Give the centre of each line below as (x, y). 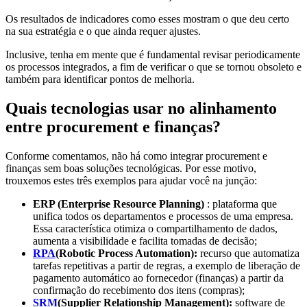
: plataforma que (241, 204)
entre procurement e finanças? (113, 126)
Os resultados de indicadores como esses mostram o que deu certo (147, 19)
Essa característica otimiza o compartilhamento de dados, (155, 228)
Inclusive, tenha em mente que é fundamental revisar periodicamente (153, 54)
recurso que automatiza (248, 253)
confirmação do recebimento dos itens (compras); (139, 290)
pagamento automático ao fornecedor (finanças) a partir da (158, 278)
